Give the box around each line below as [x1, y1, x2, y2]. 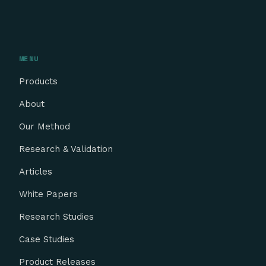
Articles [19, 166, 52, 177]
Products [19, 75, 58, 87]
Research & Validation [19, 143, 113, 154]
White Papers [19, 188, 78, 199]
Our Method [19, 121, 70, 132]
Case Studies [19, 233, 74, 245]
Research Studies [19, 211, 94, 222]
